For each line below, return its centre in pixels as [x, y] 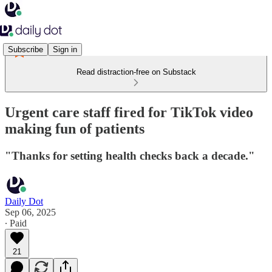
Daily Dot [24, 201]
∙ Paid [16, 223]
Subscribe [25, 49]
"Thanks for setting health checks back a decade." [130, 155]
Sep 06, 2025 [30, 212]
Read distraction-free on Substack [136, 72]
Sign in [65, 49]
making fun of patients [75, 128]
